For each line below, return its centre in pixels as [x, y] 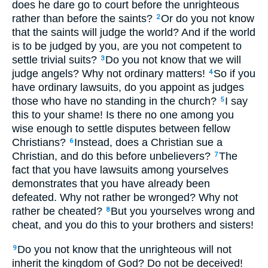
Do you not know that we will [173, 60]
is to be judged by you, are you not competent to [127, 46]
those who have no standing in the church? [116, 101]
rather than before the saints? [84, 19]
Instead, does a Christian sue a [148, 143]
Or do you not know [208, 19]
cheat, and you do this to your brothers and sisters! [133, 225]
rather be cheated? [59, 211]
